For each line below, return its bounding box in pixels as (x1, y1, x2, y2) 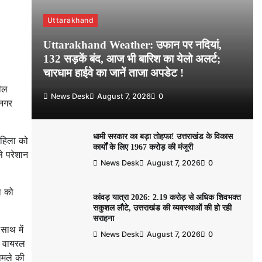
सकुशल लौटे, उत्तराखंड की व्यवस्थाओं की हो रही (92, 202, 232, 212)
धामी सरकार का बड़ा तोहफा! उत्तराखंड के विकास (92, 131, 233, 141)
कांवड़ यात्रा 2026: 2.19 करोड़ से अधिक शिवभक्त (92, 192, 241, 202)
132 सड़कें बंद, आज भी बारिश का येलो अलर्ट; (43, 52, 220, 65)
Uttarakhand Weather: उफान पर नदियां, (43, 38, 222, 51)
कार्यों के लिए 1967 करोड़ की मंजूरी (92, 142, 193, 151)
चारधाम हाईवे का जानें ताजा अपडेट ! (43, 66, 184, 79)
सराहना (92, 213, 114, 223)
